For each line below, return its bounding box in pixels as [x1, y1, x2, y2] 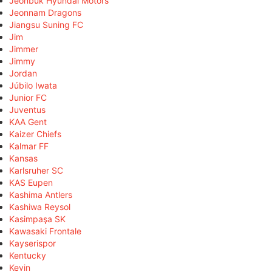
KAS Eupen [9, 177, 53, 188]
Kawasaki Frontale [9, 225, 81, 236]
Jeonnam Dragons [9, 7, 81, 18]
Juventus [9, 104, 46, 115]
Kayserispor [9, 237, 56, 248]
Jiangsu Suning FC [9, 19, 83, 30]
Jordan [9, 67, 37, 78]
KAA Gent [9, 116, 47, 127]
